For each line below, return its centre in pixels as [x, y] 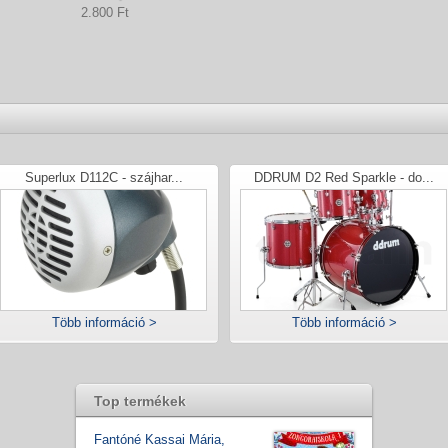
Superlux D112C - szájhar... [104, 178]
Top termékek [140, 401]
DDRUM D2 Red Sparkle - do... [344, 178]
